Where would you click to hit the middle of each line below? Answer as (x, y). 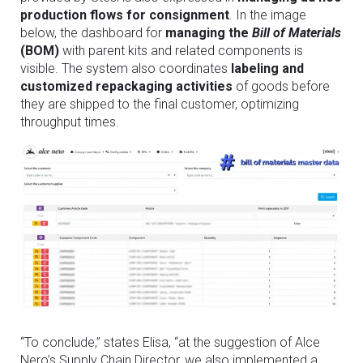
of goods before (281, 87)
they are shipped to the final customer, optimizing (160, 105)
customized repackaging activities (126, 87)
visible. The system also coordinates (126, 69)
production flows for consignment (125, 15)
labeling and (267, 69)
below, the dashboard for (93, 33)
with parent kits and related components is (181, 51)
